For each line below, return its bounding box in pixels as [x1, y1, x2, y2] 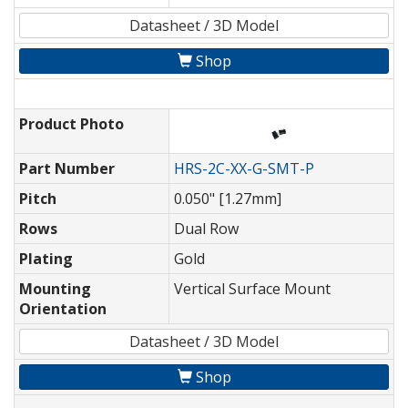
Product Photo [19, 114, 124, 135]
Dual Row [174, 219, 239, 240]
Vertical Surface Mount [174, 279, 331, 300]
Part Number [19, 158, 115, 179]
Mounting [19, 279, 91, 300]
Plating [19, 249, 73, 270]
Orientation [19, 299, 107, 320]
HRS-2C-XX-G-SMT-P [174, 158, 314, 179]
